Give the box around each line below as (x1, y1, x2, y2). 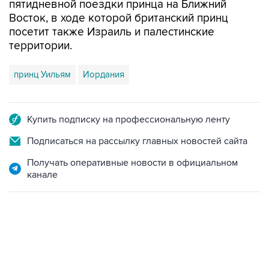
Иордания (83, 69, 124, 80)
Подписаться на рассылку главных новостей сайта (27, 135, 247, 147)
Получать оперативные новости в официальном (27, 157, 238, 169)
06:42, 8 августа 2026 (9, 252, 87, 262)
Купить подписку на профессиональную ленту (27, 113, 230, 125)
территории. (9, 39, 72, 53)
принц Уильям (14, 69, 71, 80)
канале (27, 169, 58, 181)
